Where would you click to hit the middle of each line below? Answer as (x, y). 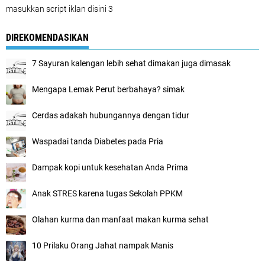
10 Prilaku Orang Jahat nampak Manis (103, 245)
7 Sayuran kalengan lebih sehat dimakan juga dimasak (131, 63)
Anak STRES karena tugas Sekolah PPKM (107, 193)
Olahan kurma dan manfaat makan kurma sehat (120, 219)
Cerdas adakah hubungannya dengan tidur (111, 115)
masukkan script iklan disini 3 (59, 9)
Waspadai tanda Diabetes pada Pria (98, 141)
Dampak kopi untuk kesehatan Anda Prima (110, 167)
